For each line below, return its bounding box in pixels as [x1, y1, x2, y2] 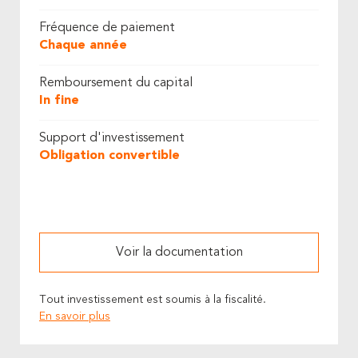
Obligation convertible [39, 149, 180, 162]
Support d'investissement [39, 132, 185, 145]
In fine [39, 94, 79, 107]
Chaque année [39, 39, 127, 52]
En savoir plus [39, 311, 110, 322]
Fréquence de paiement [39, 22, 175, 34]
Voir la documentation [115, 246, 243, 259]
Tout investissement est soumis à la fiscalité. [39, 294, 266, 305]
